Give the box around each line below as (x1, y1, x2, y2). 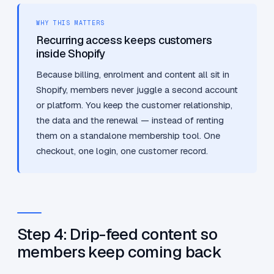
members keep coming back (17, 242, 222, 263)
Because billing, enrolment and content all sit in (36, 68, 229, 81)
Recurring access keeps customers (36, 33, 212, 48)
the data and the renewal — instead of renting (36, 114, 224, 127)
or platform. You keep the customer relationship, (36, 99, 232, 111)
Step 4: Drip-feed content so (17, 224, 217, 245)
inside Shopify (36, 46, 106, 61)
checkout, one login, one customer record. (36, 145, 208, 157)
